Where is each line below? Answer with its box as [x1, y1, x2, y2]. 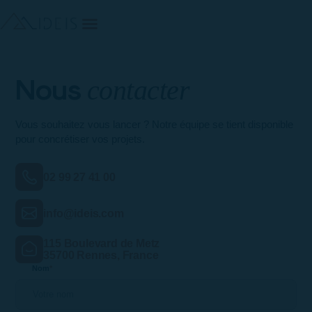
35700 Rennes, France [43, 249, 159, 261]
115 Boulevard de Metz [43, 237, 160, 249]
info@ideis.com [43, 207, 124, 219]
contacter [86, 75, 190, 106]
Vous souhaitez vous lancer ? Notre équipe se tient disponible [15, 118, 294, 130]
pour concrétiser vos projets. [15, 133, 146, 145]
